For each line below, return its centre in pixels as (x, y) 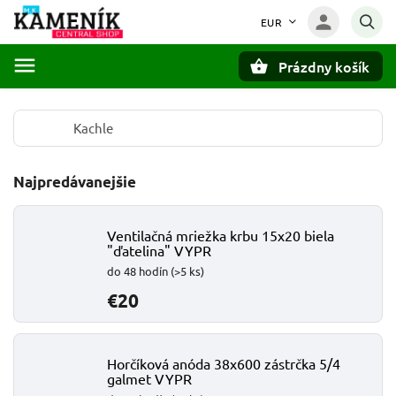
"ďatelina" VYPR (159, 250)
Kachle (93, 128)
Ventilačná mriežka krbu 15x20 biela (221, 235)
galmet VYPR (149, 378)
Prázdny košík (324, 66)
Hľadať (101, 97)
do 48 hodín (139, 271)
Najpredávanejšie (75, 182)
